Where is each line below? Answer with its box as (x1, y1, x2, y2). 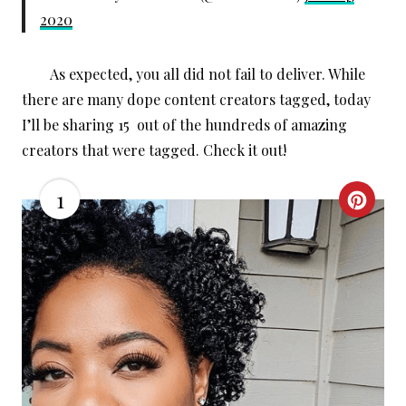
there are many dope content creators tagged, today (22, 90, 371, 110)
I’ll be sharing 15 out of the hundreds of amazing (22, 115, 347, 135)
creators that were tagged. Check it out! (22, 140, 286, 160)
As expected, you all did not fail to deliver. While (22, 64, 365, 84)
